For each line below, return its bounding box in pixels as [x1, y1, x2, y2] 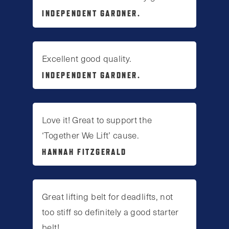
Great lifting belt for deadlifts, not [42, 190, 173, 203]
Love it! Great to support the [42, 113, 152, 126]
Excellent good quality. [42, 52, 132, 64]
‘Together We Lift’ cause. [42, 128, 140, 141]
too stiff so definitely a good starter [42, 205, 179, 218]
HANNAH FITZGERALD [42, 146, 127, 157]
